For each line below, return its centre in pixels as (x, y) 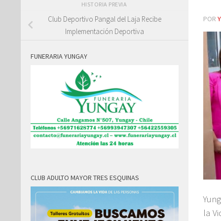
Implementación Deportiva (105, 32)
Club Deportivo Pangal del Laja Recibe (105, 19)
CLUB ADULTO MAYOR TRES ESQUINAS (85, 178)
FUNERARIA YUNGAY (59, 56)
